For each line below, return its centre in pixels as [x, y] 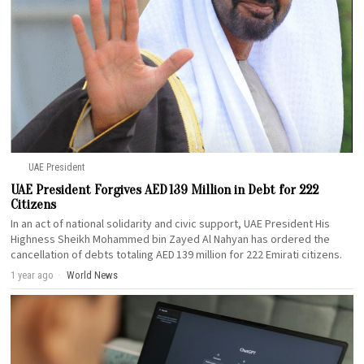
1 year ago [32, 275]
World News [93, 275]
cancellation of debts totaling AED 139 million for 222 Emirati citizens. [177, 255]
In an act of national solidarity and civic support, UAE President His [171, 224]
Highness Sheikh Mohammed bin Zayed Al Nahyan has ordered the [171, 239]
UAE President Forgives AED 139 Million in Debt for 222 [165, 189]
